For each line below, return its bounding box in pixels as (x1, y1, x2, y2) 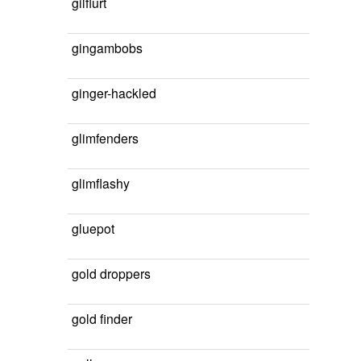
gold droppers (72, 264, 151, 282)
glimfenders (72, 129, 139, 147)
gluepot (72, 219, 114, 237)
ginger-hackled (72, 84, 156, 102)
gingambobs (72, 39, 143, 56)
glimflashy (72, 174, 130, 192)
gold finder (72, 309, 132, 327)
